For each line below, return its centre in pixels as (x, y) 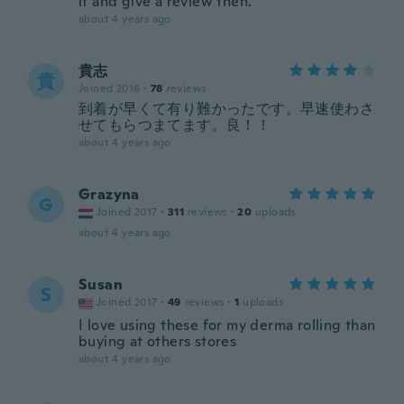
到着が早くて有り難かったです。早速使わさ (226, 109)
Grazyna (109, 194)
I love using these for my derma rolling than (227, 325)
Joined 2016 (110, 88)
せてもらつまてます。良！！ (175, 125)
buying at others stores (158, 341)
